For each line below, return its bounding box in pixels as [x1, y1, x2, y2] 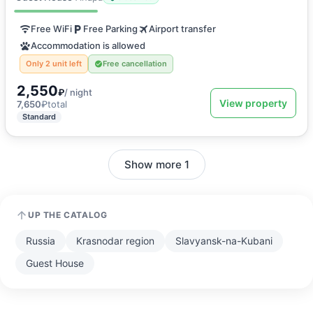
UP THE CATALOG [28, 209, 108, 220]
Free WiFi [31, 23, 72, 35]
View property [219, 97, 287, 110]
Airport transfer [149, 23, 216, 35]
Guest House [26, 256, 84, 269]
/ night [64, 87, 92, 99]
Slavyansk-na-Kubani [175, 234, 272, 247]
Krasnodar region [76, 234, 154, 247]
